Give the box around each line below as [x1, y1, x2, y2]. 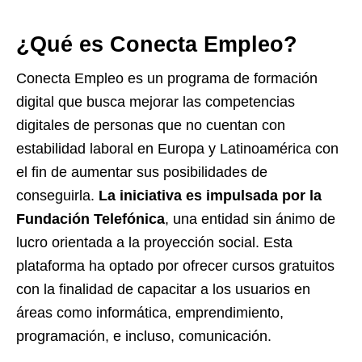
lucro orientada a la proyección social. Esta [16, 234, 293, 250]
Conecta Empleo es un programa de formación [16, 70, 318, 86]
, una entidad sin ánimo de [165, 211, 335, 227]
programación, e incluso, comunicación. [16, 328, 271, 344]
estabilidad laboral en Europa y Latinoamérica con [16, 141, 339, 157]
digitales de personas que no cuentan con [16, 117, 285, 133]
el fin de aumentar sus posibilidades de [16, 164, 267, 180]
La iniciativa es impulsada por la [99, 187, 322, 204]
